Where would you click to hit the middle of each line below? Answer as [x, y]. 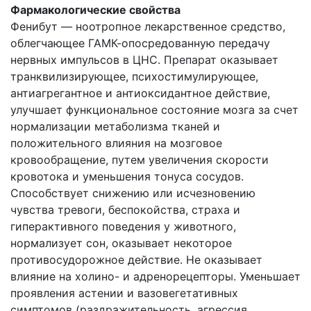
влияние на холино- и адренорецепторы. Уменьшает [155, 276]
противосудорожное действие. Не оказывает [136, 260]
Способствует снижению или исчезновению [133, 193]
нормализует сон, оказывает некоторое [121, 243]
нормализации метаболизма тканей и [115, 126]
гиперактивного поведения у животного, [123, 226]
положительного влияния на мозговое [116, 143]
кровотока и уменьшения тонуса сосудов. [127, 176]
